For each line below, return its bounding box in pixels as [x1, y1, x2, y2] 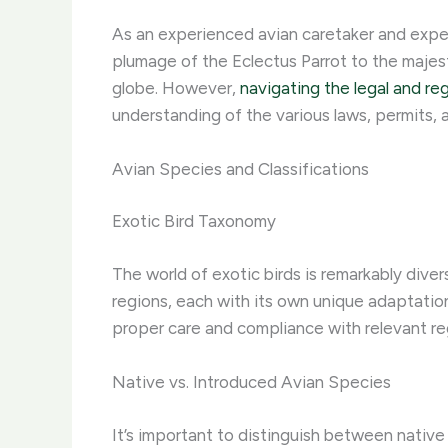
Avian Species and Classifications [112, 158, 369, 179]
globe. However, [112, 77, 240, 98]
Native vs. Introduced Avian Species [112, 372, 391, 393]
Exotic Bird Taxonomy [112, 211, 276, 232]
